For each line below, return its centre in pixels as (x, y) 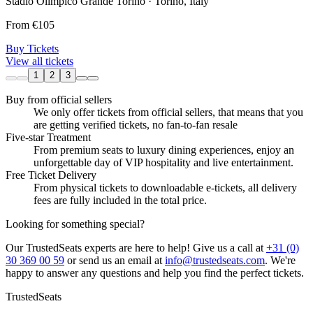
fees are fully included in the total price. (120, 201)
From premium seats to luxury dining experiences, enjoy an (164, 150)
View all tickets (39, 61)
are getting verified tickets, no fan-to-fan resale (136, 125)
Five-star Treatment (48, 138)
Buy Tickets (32, 49)
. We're (280, 261)
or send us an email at (115, 261)
